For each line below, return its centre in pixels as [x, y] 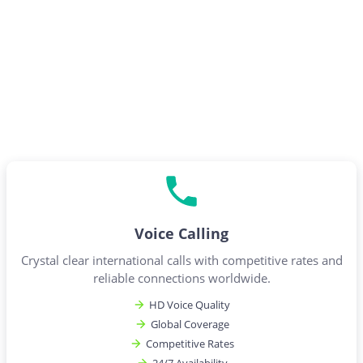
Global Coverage [190, 324]
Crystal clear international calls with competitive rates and [181, 260]
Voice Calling [181, 233]
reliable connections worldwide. [181, 278]
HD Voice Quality [190, 305]
